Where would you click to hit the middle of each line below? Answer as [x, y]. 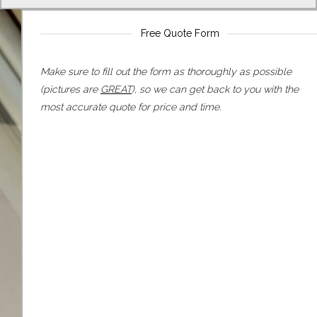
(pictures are [70, 89]
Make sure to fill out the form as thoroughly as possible [166, 71]
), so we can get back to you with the [215, 89]
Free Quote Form [180, 33]
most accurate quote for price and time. [131, 106]
